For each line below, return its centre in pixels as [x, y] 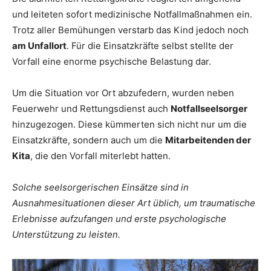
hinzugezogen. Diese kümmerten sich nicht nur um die [129, 125]
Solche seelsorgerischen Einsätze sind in [100, 188]
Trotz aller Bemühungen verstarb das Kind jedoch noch [130, 30]
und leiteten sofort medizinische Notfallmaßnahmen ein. [132, 15]
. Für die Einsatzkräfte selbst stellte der [150, 46]
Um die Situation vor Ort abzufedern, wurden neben [123, 93]
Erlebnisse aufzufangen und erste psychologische [119, 219]
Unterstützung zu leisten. [66, 235]
